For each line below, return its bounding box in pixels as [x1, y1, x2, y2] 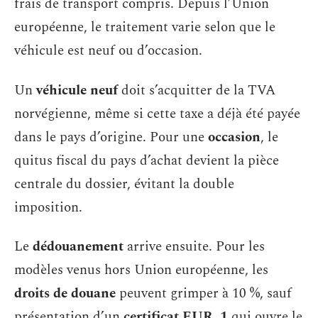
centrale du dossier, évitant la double [14, 173, 234, 194]
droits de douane [14, 283, 116, 304]
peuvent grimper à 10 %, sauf [116, 283, 292, 304]
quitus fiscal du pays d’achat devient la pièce [14, 150, 279, 171]
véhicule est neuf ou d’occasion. [14, 40, 202, 61]
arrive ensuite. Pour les [124, 236, 265, 257]
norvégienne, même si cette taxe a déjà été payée [14, 103, 300, 124]
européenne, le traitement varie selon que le [14, 17, 275, 38]
